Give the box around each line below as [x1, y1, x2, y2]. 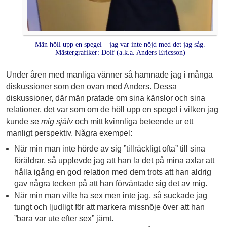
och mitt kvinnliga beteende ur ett [73, 117, 193, 126]
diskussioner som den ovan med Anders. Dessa [6, 82, 177, 91]
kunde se [6, 117, 41, 126]
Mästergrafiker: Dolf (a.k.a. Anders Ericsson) [55, 48, 185, 56]
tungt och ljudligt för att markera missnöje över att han [14, 202, 205, 211]
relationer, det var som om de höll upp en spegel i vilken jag [6, 105, 218, 114]
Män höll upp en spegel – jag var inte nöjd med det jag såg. [35, 40, 206, 48]
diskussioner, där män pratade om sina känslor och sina [6, 93, 205, 102]
